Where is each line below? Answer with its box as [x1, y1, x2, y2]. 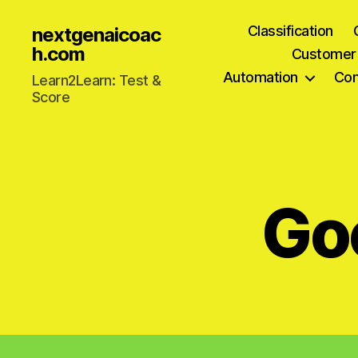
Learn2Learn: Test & [32, 72, 161, 89]
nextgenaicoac [32, 23, 161, 46]
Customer [291, 46, 356, 62]
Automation [222, 69, 298, 86]
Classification [247, 22, 333, 39]
